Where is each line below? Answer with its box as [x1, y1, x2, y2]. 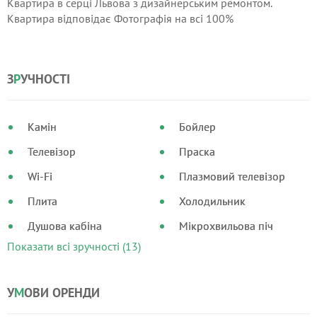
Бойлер [178, 120, 216, 134]
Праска [178, 144, 215, 158]
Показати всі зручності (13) [7, 239, 141, 253]
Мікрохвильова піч [178, 219, 273, 233]
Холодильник [178, 194, 246, 208]
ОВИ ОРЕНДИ [24, 284, 100, 301]
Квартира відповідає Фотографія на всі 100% [7, 11, 234, 25]
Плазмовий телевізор [178, 169, 285, 183]
